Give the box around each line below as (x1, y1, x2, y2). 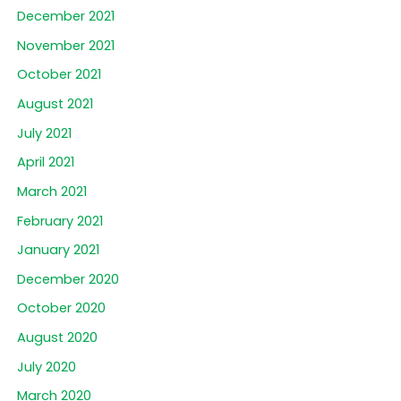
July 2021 (16, 124, 72, 142)
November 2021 (16, 36, 115, 55)
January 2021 (16, 241, 99, 260)
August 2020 (16, 328, 98, 347)
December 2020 (16, 269, 119, 288)
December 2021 (16, 7, 115, 26)
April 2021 (16, 153, 74, 172)
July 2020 (16, 357, 76, 376)
